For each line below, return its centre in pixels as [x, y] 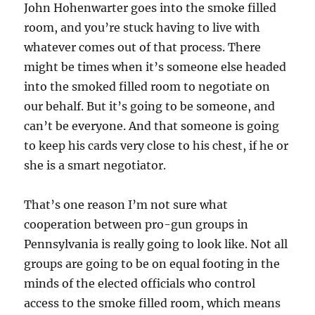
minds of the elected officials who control [140, 284]
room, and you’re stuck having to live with [142, 28]
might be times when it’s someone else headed [155, 67]
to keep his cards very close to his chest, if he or [156, 146]
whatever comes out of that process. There [143, 47]
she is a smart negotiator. [95, 166]
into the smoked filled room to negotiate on [147, 87]
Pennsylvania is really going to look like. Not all [156, 244]
